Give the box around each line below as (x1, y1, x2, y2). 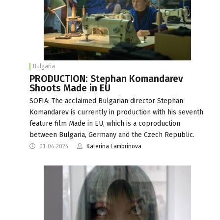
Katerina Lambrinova (86, 142, 141, 150)
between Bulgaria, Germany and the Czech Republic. (29, 130, 194, 139)
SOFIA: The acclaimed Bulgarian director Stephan (29, 96, 183, 105)
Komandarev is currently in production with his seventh (29, 108, 203, 116)
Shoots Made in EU (29, 82, 110, 94)
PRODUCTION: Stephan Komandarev (29, 73, 183, 84)
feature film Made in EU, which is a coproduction (29, 119, 180, 128)
